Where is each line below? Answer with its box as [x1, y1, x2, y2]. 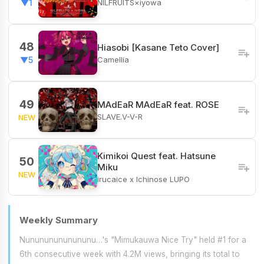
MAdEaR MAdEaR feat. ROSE [97, 98, 219, 110]
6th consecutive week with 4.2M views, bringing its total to [19, 249, 240, 259]
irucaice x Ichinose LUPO [97, 174, 190, 184]
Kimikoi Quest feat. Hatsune [97, 150, 216, 161]
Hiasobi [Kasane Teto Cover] [97, 41, 219, 53]
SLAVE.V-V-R [97, 111, 143, 121]
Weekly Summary [19, 214, 98, 226]
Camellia [97, 54, 129, 64]
